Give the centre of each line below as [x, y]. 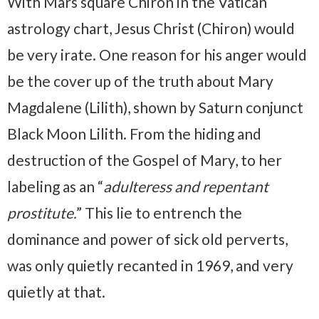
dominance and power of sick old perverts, [147, 239]
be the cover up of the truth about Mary [140, 81]
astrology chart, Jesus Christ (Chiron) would [151, 28]
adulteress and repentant [186, 187]
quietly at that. [56, 292]
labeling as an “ [55, 187]
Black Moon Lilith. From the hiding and [134, 134]
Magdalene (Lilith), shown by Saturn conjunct [155, 108]
